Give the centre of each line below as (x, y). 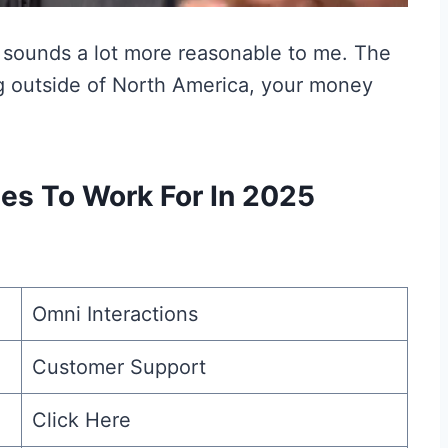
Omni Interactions (115, 314)
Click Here (81, 420)
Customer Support (119, 367)
